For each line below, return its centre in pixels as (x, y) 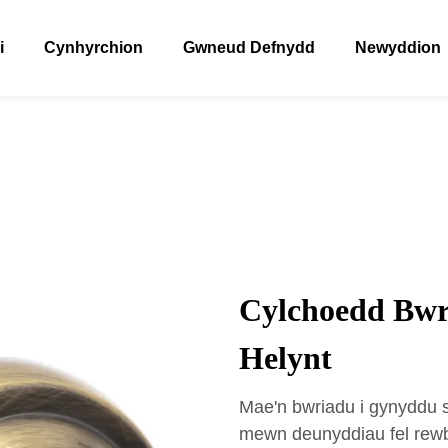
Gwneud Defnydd (248, 47)
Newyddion (397, 47)
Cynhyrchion (93, 47)
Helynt (285, 358)
